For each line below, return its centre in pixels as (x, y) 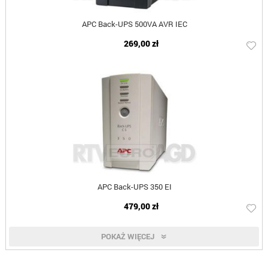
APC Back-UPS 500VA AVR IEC (134, 24)
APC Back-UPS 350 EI (134, 187)
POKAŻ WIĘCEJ (128, 237)
